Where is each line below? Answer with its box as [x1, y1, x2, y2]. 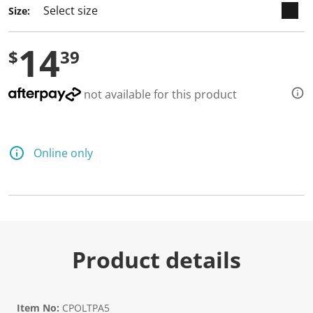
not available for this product [81, 87, 237, 102]
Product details [72, 245, 241, 275]
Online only [34, 145, 93, 161]
